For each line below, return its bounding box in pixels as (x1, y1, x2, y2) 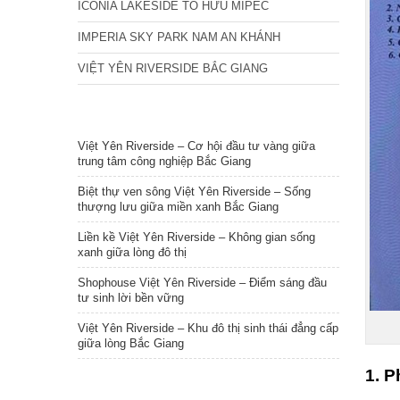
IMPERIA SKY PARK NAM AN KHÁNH (78, 30, 280, 44)
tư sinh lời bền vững (78, 291, 184, 304)
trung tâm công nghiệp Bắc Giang (78, 154, 251, 168)
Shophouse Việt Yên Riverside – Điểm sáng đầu (78, 276, 327, 289)
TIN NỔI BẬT (96, 110, 165, 123)
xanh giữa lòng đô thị (78, 246, 187, 259)
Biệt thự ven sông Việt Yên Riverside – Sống (78, 185, 311, 198)
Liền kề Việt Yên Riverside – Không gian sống (78, 230, 315, 244)
